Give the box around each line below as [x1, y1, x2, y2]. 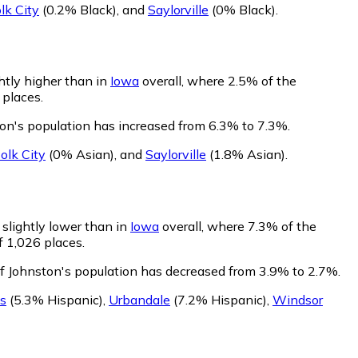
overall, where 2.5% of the [139, 73, 296, 89]
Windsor [272, 292, 323, 308]
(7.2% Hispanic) [170, 292, 267, 308]
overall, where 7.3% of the [159, 218, 316, 235]
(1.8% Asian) [206, 146, 285, 163]
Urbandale [109, 292, 170, 308]
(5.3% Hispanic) [6, 292, 103, 308]
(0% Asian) [46, 146, 114, 163]
